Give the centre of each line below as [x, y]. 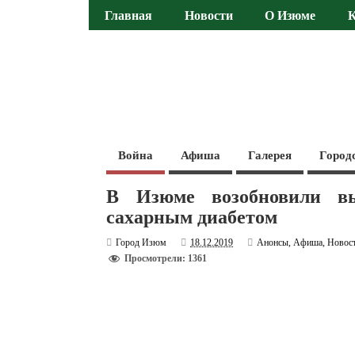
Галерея [270, 155]
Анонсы [273, 242]
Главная [129, 16]
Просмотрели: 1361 [166, 259]
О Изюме [290, 16]
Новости [208, 16]
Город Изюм [141, 242]
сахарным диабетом [192, 217]
